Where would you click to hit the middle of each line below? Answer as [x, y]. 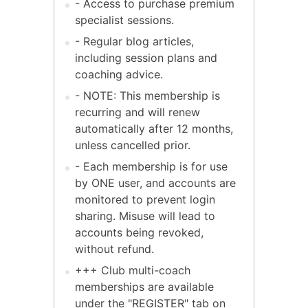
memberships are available [144, 286]
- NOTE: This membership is [147, 95]
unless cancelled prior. [133, 145]
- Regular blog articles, [134, 41]
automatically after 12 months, [154, 128]
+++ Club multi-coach [133, 270]
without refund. [114, 249]
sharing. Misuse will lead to [145, 216]
